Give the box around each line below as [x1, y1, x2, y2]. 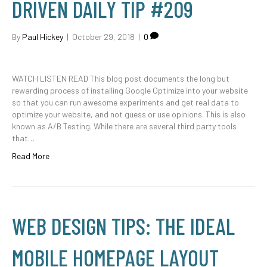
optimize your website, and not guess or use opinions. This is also [12, 109, 246, 119]
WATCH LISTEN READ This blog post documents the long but [12, 73, 229, 83]
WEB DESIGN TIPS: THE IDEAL [12, 212, 235, 240]
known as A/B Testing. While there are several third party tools [12, 121, 237, 131]
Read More [12, 151, 49, 161]
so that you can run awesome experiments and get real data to [12, 97, 239, 107]
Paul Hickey [22, 32, 63, 42]
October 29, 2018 [72, 32, 135, 42]
